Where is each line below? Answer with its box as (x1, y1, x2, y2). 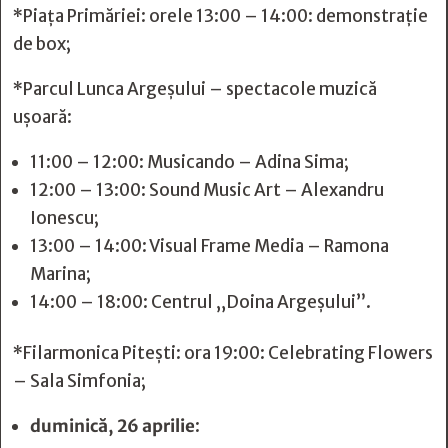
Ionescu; (30, 207, 99, 229)
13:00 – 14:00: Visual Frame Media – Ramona (30, 235, 389, 257)
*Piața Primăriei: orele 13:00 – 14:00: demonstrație (13, 5, 428, 27)
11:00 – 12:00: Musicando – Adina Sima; (30, 151, 349, 173)
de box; (13, 33, 71, 55)
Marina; (30, 263, 91, 285)
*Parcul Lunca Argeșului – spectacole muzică (13, 78, 377, 100)
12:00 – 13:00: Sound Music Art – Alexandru (30, 179, 384, 201)
